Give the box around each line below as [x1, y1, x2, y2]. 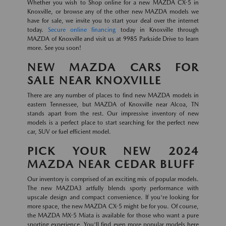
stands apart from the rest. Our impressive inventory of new [27, 110, 199, 118]
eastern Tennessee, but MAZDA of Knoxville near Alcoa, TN [27, 101, 199, 108]
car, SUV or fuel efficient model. [27, 128, 111, 136]
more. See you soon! [27, 44, 81, 52]
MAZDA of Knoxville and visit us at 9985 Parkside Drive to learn [27, 35, 199, 43]
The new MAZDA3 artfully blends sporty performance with [27, 185, 199, 192]
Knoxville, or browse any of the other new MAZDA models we [27, 8, 199, 16]
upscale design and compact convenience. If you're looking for [27, 194, 199, 201]
